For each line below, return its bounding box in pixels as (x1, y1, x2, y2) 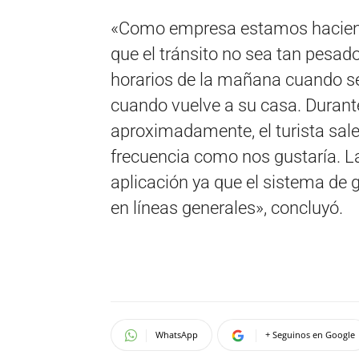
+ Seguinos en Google (265, 329, 355, 341)
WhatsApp (155, 329, 198, 341)
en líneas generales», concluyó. (111, 198, 343, 218)
